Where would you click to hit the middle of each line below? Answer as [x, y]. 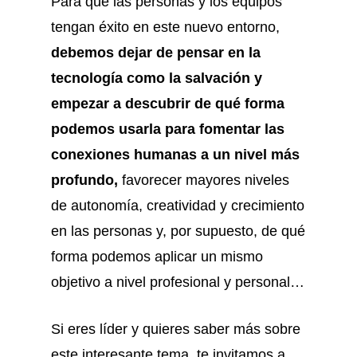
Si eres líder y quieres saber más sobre [176, 329]
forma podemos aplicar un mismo [157, 257]
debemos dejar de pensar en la [156, 53]
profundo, [84, 180]
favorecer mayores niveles [204, 180]
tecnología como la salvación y [157, 78]
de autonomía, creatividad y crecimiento [178, 206]
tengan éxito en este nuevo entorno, [165, 27]
